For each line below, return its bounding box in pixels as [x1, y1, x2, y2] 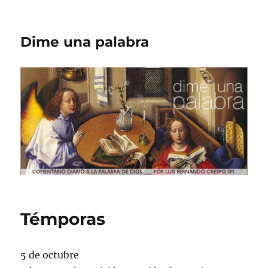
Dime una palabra [20, 33, 150, 50]
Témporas [20, 208, 106, 229]
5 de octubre [20, 248, 80, 261]
